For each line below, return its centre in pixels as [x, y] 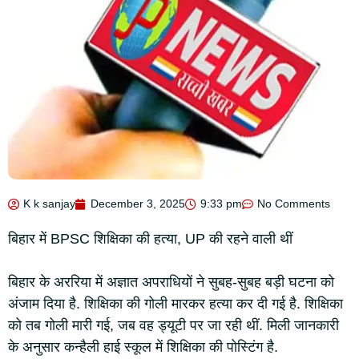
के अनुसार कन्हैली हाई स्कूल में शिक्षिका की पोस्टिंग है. [143, 347]
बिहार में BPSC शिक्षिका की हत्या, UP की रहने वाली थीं [150, 239]
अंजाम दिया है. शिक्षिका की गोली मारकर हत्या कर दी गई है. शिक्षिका [175, 304]
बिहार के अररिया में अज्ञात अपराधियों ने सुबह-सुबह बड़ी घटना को [171, 282]
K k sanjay [49, 204]
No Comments [294, 204]
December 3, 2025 [138, 204]
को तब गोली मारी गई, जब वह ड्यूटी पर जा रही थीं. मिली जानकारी [173, 325]
